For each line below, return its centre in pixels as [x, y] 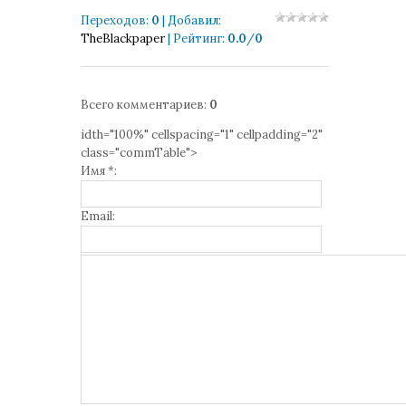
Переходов [113, 20]
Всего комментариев [142, 105]
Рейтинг [198, 39]
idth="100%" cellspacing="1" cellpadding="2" [202, 135]
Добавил [193, 20]
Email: [98, 216]
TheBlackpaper [123, 39]
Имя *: [99, 171]
